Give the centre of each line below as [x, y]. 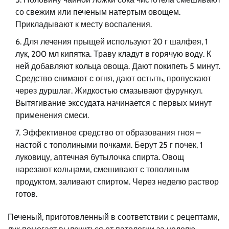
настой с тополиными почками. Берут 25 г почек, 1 [109, 145]
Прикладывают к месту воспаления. [84, 24]
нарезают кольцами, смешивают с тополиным [102, 169]
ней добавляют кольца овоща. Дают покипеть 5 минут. [118, 66]
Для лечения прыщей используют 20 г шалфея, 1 [116, 41]
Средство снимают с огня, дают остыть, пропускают [113, 78]
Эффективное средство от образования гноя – [112, 132]
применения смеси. [52, 115]
